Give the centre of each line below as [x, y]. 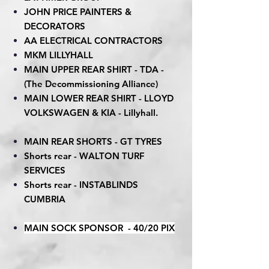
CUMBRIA [45, 199]
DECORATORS [55, 26]
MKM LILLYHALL [60, 55]
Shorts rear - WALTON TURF [84, 156]
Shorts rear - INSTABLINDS [81, 185]
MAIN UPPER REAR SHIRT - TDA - [94, 70]
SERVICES [45, 171]
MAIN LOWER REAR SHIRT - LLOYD [99, 98]
